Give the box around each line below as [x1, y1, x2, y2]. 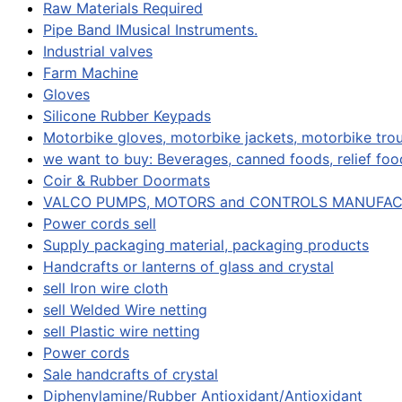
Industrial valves [43, 42, 153, 61]
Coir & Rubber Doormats [43, 171, 210, 190]
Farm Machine [43, 64, 138, 83]
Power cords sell [43, 214, 156, 233]
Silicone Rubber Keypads [43, 107, 211, 126]
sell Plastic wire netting [43, 322, 200, 341]
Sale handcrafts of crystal [43, 365, 218, 384]
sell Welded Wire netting [43, 301, 207, 319]
